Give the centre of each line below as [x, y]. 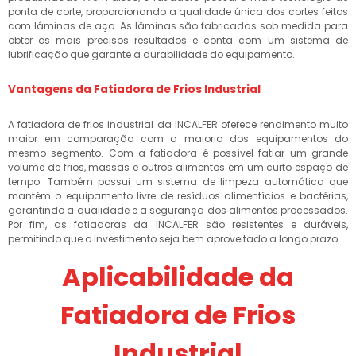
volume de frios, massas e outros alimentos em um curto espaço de [178, 167]
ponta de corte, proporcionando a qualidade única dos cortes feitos [178, 12]
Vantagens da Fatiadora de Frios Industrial [134, 89]
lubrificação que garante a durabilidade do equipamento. [151, 54]
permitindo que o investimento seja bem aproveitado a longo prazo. [174, 239]
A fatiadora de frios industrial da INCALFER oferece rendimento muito [178, 124]
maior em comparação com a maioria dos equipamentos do [178, 139]
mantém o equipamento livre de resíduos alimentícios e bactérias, [178, 196]
